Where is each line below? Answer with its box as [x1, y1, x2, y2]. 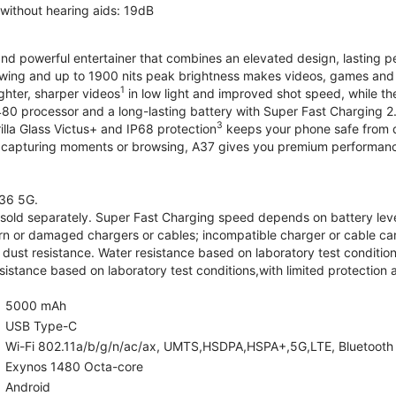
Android [5, 378, 50, 394]
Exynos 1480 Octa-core [5, 358, 143, 374]
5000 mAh [5, 297, 66, 313]
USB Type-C [5, 317, 77, 333]
